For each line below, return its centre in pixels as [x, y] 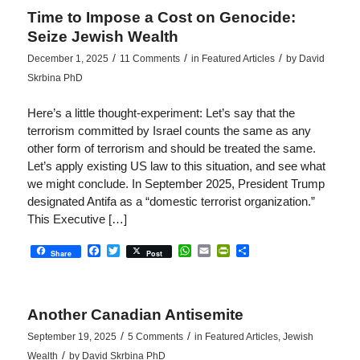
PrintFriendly [266, 250]
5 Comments [155, 337]
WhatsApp [221, 250]
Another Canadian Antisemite [135, 315]
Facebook [129, 250]
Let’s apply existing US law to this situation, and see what [176, 166]
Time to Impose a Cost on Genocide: [161, 18]
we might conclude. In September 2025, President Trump [176, 184]
